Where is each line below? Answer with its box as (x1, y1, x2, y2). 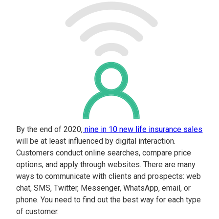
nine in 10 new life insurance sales (83, 125, 203, 134)
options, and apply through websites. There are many (16, 160, 196, 169)
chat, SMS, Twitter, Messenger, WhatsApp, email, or (16, 183, 191, 193)
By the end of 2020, (16, 125, 83, 134)
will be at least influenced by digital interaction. (16, 136, 176, 146)
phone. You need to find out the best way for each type (16, 195, 201, 204)
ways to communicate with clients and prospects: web (16, 172, 201, 181)
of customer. (16, 207, 59, 216)
